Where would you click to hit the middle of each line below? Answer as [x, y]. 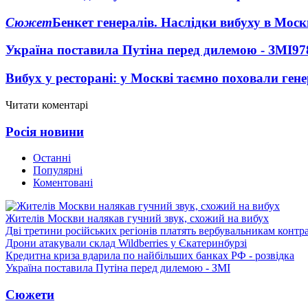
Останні [52, 158]
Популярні [58, 170]
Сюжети [30, 294]
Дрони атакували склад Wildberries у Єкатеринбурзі [126, 243]
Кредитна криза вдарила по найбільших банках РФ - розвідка [150, 256]
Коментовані [63, 183]
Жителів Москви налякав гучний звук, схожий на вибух [137, 219]
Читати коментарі [47, 104]
